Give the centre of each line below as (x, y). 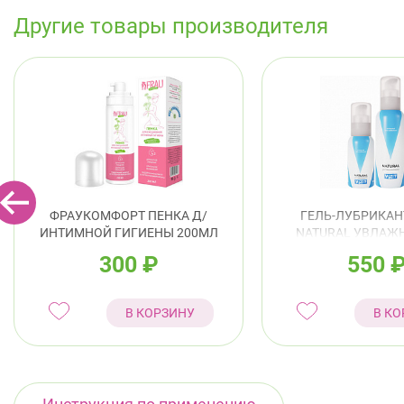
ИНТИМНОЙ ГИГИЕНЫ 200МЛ (129, 232)
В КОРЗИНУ (160, 312)
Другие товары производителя (171, 26)
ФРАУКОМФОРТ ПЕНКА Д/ (129, 215)
